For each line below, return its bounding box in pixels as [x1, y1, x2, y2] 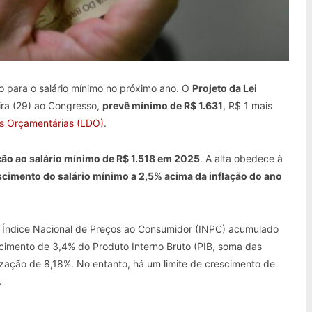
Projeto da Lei [192, 82, 257, 95]
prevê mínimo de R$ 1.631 [102, 100, 223, 112]
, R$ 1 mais [223, 100, 272, 112]
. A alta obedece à [200, 153, 283, 165]
